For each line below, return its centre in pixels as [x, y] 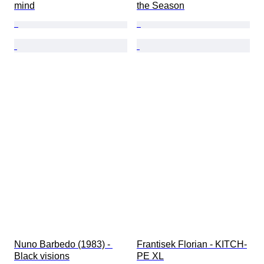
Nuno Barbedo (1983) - [63, 245]
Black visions [42, 256]
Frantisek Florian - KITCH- [192, 245]
